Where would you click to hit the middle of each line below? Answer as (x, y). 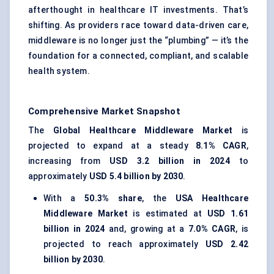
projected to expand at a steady (112, 146)
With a (64, 198)
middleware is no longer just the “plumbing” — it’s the (138, 41)
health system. (59, 71)
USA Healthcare (212, 198)
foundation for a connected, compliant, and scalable (138, 56)
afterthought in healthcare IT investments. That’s (138, 10)
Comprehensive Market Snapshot (104, 112)
